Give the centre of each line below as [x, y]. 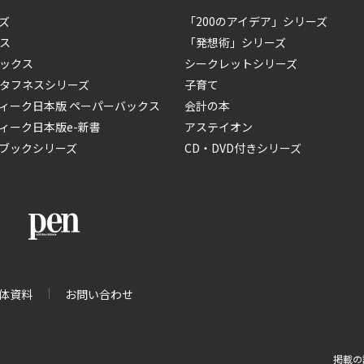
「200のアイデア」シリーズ [256, 21]
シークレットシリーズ [241, 63]
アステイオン [219, 127]
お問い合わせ [99, 295]
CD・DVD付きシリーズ [243, 148]
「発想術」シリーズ [235, 42]
